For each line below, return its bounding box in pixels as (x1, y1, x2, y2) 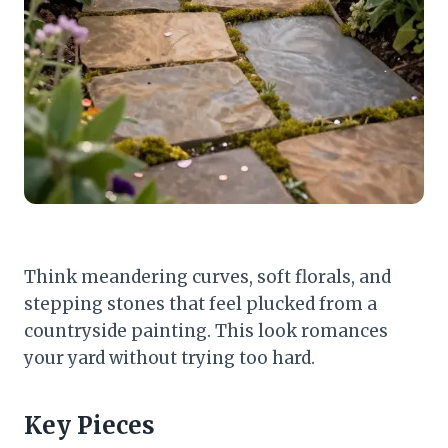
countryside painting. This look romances (24, 320, 388, 343)
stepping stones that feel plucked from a (24, 293, 377, 316)
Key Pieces (24, 410, 155, 442)
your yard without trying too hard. (24, 347, 315, 370)
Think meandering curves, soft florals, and (24, 266, 391, 289)
